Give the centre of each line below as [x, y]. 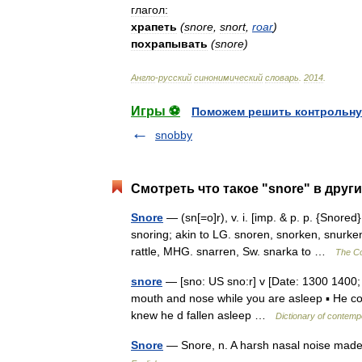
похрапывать [169, 44]
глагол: [149, 10]
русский [175, 78]
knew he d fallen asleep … [203, 315]
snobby [174, 135]
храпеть [154, 27]
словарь [282, 78]
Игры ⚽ [156, 111]
